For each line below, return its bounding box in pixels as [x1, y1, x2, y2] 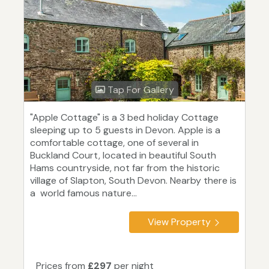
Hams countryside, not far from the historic [30, 162, 220, 175]
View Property [148, 216, 211, 229]
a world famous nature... [30, 187, 137, 200]
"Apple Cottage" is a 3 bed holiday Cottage [30, 111, 219, 124]
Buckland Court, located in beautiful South [30, 149, 216, 162]
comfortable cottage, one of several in [30, 136, 199, 150]
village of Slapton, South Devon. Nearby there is [30, 174, 237, 187]
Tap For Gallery [104, 83, 174, 97]
